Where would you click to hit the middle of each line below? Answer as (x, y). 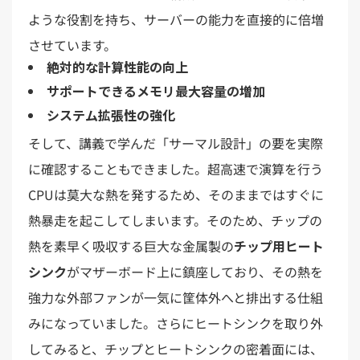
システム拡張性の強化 (111, 115)
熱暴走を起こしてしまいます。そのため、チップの (175, 220)
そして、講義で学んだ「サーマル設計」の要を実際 (176, 143)
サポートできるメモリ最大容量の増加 (156, 90)
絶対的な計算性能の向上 (117, 66)
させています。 (72, 45)
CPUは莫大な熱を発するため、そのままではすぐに (176, 194)
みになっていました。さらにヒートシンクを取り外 (176, 323)
